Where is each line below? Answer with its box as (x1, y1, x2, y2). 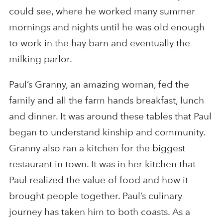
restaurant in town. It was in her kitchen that (8, 158, 196, 170)
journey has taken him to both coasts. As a (8, 206, 190, 218)
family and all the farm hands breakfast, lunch (8, 95, 204, 107)
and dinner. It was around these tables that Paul (8, 111, 212, 122)
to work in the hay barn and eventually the (8, 37, 190, 49)
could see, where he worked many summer (8, 5, 195, 17)
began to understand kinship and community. (8, 126, 205, 138)
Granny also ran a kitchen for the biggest (8, 142, 185, 154)
